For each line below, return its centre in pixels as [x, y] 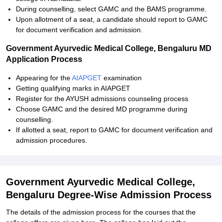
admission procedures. [52, 140]
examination [123, 78]
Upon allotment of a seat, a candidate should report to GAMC [112, 19]
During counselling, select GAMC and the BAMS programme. [111, 9]
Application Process [44, 59]
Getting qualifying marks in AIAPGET [73, 88]
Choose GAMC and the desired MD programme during [102, 109]
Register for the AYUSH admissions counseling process [102, 99]
